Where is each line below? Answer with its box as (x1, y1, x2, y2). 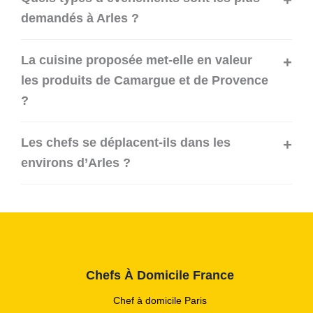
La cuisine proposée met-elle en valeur (21, 53, 252, 68)
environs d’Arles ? (21, 156, 131, 170)
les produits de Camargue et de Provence (21, 73, 268, 88)
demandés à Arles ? (21, 11, 139, 26)
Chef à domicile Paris (112, 294, 207, 306)
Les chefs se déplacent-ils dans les (21, 136, 231, 150)
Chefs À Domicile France (85, 268, 234, 282)
